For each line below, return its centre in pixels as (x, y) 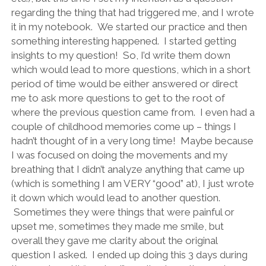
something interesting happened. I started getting (123, 41)
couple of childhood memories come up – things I (123, 126)
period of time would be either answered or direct (124, 83)
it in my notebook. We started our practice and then (129, 26)
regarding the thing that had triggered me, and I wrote (132, 12)
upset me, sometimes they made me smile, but (117, 226)
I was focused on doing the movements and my (119, 155)
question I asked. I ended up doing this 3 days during (129, 254)
